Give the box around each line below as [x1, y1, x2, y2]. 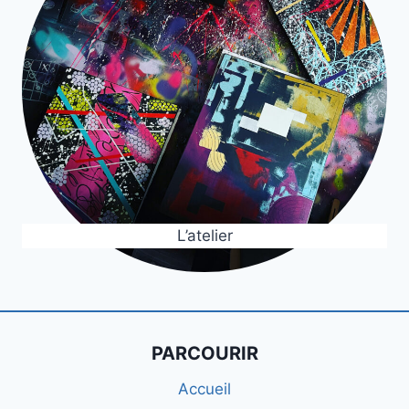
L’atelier [176, 225, 233, 245]
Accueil [178, 380, 231, 399]
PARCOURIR [151, 341, 258, 364]
